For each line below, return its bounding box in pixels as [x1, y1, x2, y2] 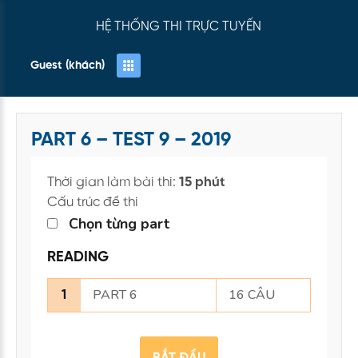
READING [47, 250, 109, 265]
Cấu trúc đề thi [47, 195, 138, 209]
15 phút [179, 175, 225, 189]
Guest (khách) [50, 97, 175, 120]
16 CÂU [229, 286, 275, 304]
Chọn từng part [69, 214, 169, 233]
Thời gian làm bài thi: [47, 175, 179, 189]
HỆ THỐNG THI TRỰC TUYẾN [96, 20, 261, 34]
